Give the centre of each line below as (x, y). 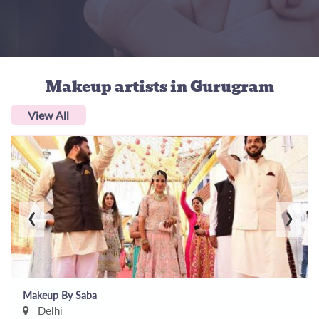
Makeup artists (108, 87)
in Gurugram (222, 87)
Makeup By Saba (60, 295)
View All (48, 115)
